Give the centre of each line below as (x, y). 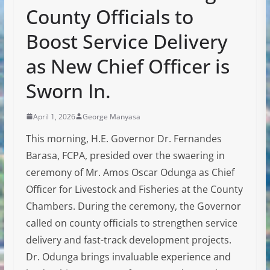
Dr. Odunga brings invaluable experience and (128, 256)
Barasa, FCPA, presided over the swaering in (125, 155)
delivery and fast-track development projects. (128, 240)
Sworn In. (68, 90)
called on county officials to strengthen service (131, 223)
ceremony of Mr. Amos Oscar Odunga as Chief (130, 172)
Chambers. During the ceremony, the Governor (133, 206)
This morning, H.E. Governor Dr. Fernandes (124, 138)
